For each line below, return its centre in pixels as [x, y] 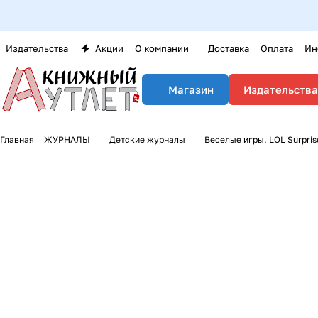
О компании [162, 48]
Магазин [191, 89]
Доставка [229, 48]
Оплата [277, 48]
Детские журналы [147, 139]
